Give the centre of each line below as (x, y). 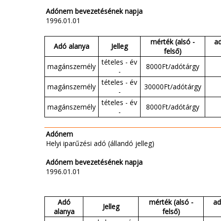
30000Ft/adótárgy (173, 87)
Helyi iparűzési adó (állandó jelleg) (100, 144)
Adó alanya (72, 46)
